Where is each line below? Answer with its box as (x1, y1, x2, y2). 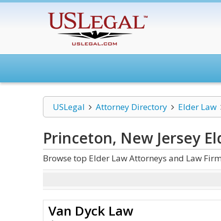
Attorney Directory (95, 101, 167, 112)
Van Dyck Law (48, 202, 133, 220)
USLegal (53, 101, 85, 112)
